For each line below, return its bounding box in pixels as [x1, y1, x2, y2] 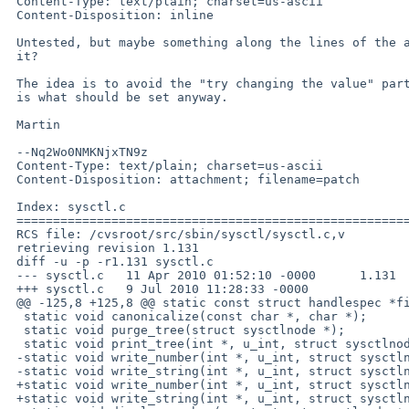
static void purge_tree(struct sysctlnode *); [9, 322, 24, 337]
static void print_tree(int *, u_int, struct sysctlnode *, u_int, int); [9, 336, 24, 351]
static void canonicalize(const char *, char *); [9, 309, 24, 323]
